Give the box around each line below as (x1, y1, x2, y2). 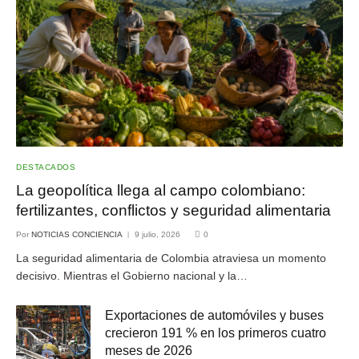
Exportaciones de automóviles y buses (105, 308, 324, 322)
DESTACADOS (16, 162, 75, 171)
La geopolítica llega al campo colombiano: (16, 181, 305, 199)
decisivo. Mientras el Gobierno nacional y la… (16, 268, 248, 282)
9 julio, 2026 (135, 229, 180, 239)
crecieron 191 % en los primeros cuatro (105, 325, 326, 340)
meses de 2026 (105, 343, 192, 357)
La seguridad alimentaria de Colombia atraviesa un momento (16, 251, 326, 264)
